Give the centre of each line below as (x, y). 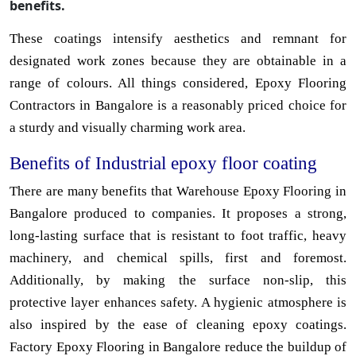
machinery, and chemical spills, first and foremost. (178, 258)
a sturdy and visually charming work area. (128, 128)
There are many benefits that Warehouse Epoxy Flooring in (178, 192)
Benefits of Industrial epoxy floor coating (163, 163)
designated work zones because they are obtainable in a (178, 61)
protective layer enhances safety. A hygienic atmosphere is (178, 303)
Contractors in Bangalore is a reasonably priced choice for (178, 106)
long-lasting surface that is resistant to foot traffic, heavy (178, 236)
